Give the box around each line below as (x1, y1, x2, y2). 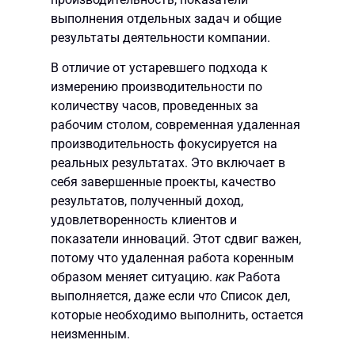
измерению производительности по (51, 79, 262, 95)
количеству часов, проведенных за (51, 98, 258, 114)
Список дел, (217, 288, 290, 304)
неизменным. (51, 326, 130, 342)
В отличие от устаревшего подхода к (51, 60, 268, 76)
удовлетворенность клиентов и (51, 212, 237, 228)
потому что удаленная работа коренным (51, 250, 294, 266)
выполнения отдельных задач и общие (51, 10, 281, 26)
